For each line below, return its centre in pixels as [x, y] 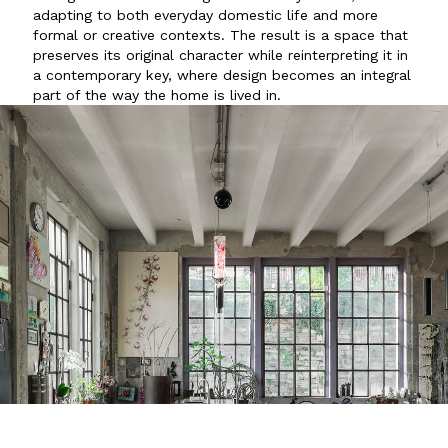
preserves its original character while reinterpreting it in [221, 55]
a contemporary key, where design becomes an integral [222, 75]
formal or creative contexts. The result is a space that [221, 35]
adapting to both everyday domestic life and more [206, 15]
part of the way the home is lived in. [157, 95]
